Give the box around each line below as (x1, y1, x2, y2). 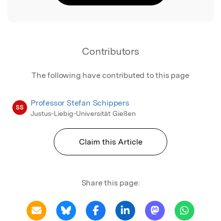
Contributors (82, 45, 139, 57)
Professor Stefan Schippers (31, 98, 129, 108)
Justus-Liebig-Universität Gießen (31, 109, 136, 117)
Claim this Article (78, 137, 143, 147)
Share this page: (81, 178, 140, 187)
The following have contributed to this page (32, 70, 189, 80)
